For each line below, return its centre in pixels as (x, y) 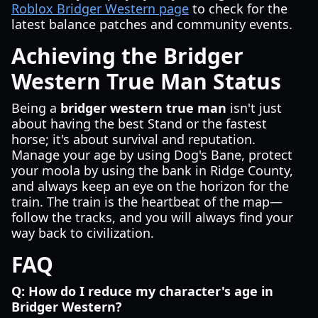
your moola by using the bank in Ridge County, (152, 170)
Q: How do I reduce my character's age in (142, 291)
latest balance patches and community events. (152, 24)
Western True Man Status (146, 81)
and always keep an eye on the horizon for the (150, 186)
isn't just (254, 108)
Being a (36, 108)
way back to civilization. (83, 233)
